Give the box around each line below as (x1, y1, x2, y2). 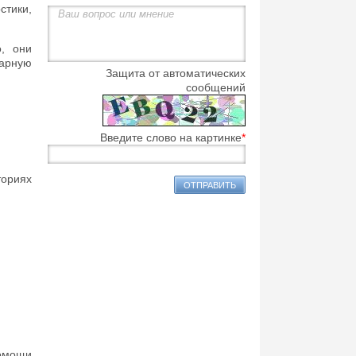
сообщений (186, 80, 246, 94)
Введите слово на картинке (100, 130, 242, 144)
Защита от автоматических (106, 66, 246, 79)
